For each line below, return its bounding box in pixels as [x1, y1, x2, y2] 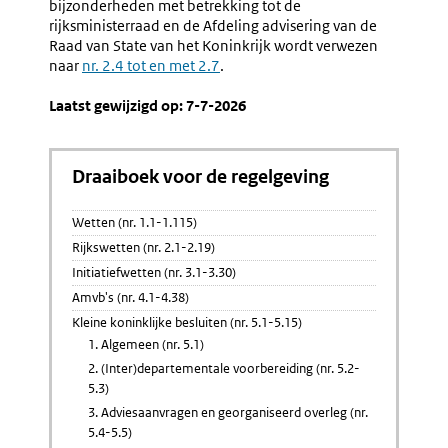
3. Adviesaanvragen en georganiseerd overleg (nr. [88, 404, 368, 421]
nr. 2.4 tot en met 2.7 [82, 56, 220, 75]
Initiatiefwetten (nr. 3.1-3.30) [72, 264, 236, 281]
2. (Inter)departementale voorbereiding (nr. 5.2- [88, 360, 360, 377]
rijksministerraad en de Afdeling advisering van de [49, 16, 377, 35]
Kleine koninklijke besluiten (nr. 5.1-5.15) [72, 314, 302, 331]
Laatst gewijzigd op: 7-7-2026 [49, 96, 246, 115]
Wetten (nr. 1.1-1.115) [72, 214, 197, 231]
